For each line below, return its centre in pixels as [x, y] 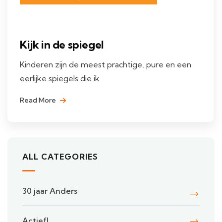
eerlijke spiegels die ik [60, 78]
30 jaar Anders [50, 191]
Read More [39, 100]
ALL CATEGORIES [60, 156]
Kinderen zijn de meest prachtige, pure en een [106, 64]
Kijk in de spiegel [62, 44]
